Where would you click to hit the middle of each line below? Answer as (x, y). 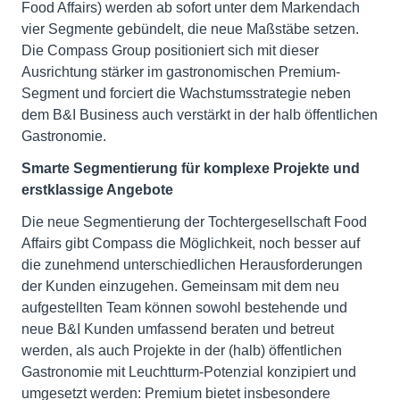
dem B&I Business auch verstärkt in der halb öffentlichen (200, 115)
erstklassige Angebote (97, 190)
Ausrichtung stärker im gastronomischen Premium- (181, 72)
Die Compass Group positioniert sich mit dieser (170, 51)
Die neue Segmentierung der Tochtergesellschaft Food (194, 222)
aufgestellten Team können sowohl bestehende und (184, 308)
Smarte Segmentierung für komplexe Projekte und (191, 169)
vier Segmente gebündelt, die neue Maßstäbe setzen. (190, 29)
